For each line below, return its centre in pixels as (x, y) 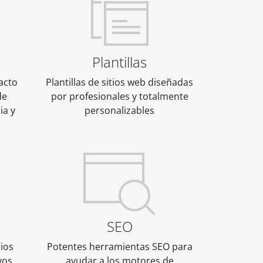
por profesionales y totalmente (119, 97)
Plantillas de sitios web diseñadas (119, 82)
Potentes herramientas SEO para (119, 247)
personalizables (119, 111)
